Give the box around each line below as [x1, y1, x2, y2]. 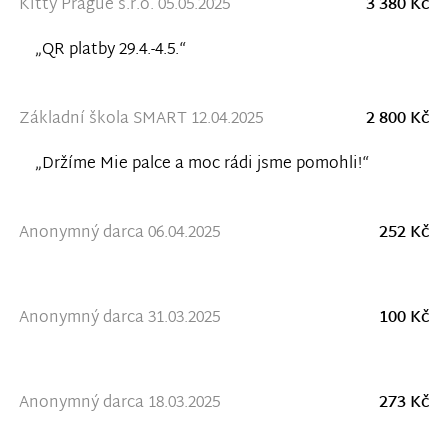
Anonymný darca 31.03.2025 [18, 304, 220, 334]
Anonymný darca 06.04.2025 [18, 219, 220, 249]
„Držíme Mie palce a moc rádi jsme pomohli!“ [34, 150, 369, 180]
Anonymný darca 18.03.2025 [18, 389, 220, 419]
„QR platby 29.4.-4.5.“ [34, 36, 186, 66]
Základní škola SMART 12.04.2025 [18, 105, 263, 135]
